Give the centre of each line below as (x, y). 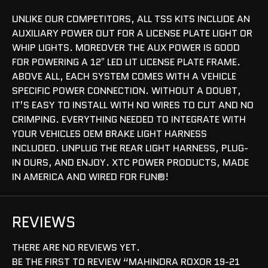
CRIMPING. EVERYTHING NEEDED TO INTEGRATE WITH (129, 119)
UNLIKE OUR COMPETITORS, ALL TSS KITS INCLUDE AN (131, 19)
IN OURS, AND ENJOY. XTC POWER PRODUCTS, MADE (130, 162)
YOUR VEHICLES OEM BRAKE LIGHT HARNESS (109, 133)
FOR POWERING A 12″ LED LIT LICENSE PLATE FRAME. (127, 62)
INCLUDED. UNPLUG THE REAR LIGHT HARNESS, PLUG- (130, 148)
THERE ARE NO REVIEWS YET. (76, 247)
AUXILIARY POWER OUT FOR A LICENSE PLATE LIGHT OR (132, 33)
